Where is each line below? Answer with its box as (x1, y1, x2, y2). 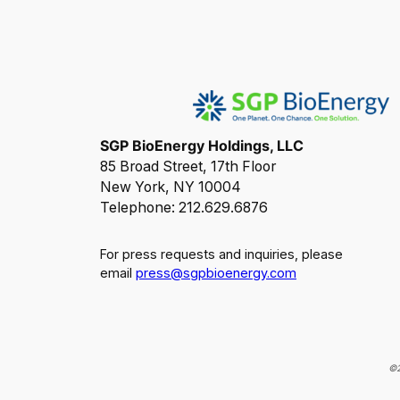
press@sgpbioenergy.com (136, 264, 296, 280)
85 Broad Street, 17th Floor (100, 157, 276, 175)
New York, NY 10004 (100, 178, 241, 196)
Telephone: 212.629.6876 (100, 198, 268, 216)
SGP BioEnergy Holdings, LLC (100, 137, 304, 154)
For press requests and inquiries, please (100, 246, 343, 262)
